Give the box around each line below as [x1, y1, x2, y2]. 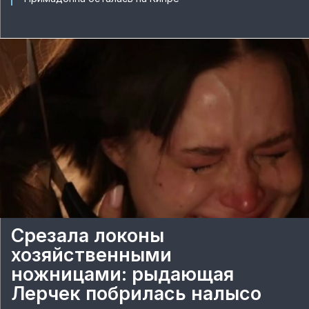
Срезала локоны [11, 224, 164, 247]
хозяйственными [11, 243, 172, 266]
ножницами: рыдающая [11, 263, 234, 286]
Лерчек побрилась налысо [11, 282, 261, 305]
